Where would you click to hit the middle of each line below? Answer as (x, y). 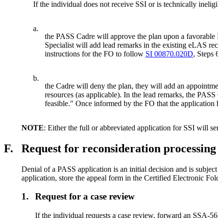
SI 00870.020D (169, 54)
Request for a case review (85, 197)
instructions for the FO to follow (95, 54)
